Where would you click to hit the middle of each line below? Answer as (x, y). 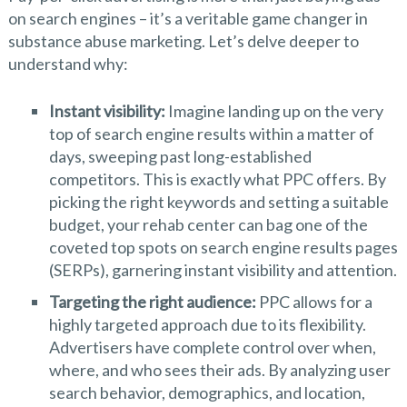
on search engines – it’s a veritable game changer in (188, 18)
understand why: (68, 64)
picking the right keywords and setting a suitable (218, 202)
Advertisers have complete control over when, (212, 347)
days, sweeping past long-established (180, 156)
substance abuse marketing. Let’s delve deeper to (183, 41)
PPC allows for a (314, 302)
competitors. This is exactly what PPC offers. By (217, 179)
